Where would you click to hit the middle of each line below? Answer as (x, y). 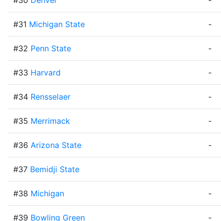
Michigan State (57, 24)
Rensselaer (51, 97)
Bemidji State (55, 169)
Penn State (51, 48)
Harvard (46, 73)
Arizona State (56, 145)
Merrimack (50, 121)
